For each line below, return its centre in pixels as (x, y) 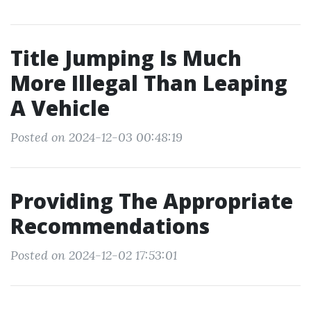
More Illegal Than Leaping (149, 83)
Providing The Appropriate (152, 201)
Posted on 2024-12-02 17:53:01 (94, 255)
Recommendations (110, 226)
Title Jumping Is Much (126, 58)
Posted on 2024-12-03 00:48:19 (96, 137)
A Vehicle (60, 108)
